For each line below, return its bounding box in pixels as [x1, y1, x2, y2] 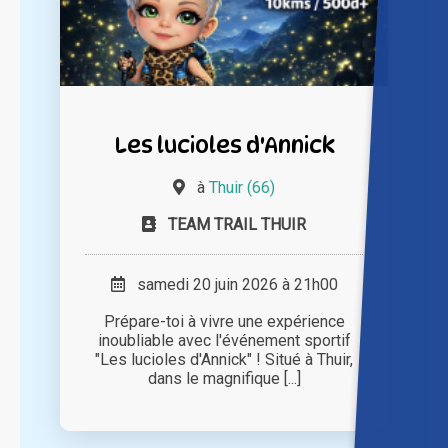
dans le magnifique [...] [147, 369, 301, 389]
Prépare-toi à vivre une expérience [103, 312, 345, 332]
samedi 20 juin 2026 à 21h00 [124, 275, 338, 295]
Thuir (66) [209, 178, 275, 198]
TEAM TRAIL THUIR [168, 215, 306, 235]
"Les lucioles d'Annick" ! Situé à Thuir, [95, 350, 353, 370]
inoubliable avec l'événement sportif [97, 331, 351, 351]
